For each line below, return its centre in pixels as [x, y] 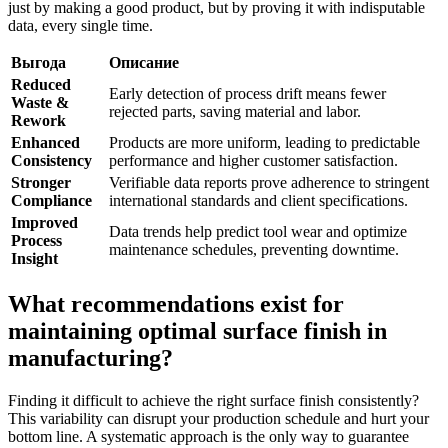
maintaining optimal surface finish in [197, 330]
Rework [38, 120]
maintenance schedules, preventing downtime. [254, 249]
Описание [144, 62]
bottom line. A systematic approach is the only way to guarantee [208, 436]
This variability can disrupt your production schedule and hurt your [218, 418]
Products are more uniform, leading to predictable [264, 142]
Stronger [41, 182]
